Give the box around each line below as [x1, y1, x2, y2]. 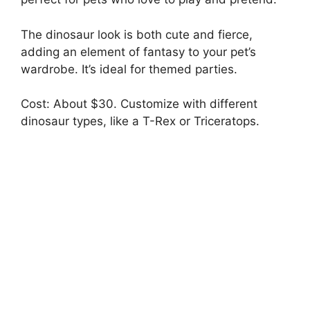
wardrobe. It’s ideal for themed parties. [21, 62, 237, 76]
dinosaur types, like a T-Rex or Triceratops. [21, 114, 259, 129]
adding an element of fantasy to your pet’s [21, 44, 256, 59]
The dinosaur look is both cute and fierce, [21, 27, 253, 42]
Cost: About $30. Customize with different [21, 97, 257, 111]
